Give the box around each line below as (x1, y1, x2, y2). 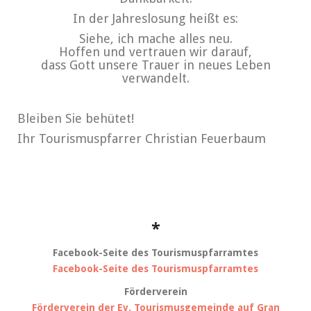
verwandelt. (121, 70, 190, 85)
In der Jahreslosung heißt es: (73, 10, 238, 26)
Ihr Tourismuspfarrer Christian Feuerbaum (17, 131, 266, 146)
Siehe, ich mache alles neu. (78, 31, 233, 46)
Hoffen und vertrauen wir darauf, (59, 44, 252, 59)
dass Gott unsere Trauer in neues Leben (40, 57, 271, 72)
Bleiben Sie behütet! (17, 110, 134, 126)
